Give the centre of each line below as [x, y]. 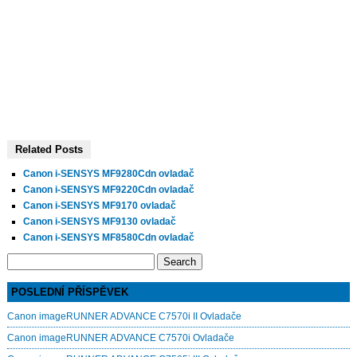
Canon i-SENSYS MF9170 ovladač [99, 205]
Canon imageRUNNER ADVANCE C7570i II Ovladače [124, 316]
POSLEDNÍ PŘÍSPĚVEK [69, 292]
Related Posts [49, 149]
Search [22, 260]
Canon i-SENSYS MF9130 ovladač [99, 221]
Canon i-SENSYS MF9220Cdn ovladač [108, 189]
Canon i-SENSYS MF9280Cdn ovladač [108, 173]
